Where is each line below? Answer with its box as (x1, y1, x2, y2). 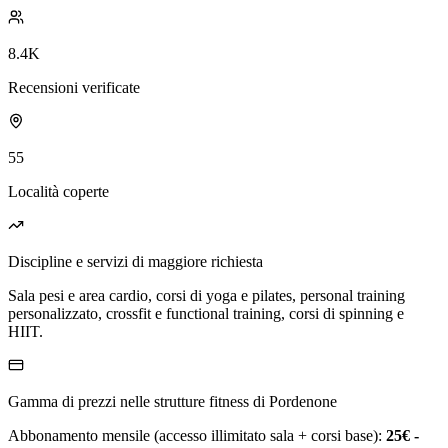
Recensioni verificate (8, 79, 140, 97)
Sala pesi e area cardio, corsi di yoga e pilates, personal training (8, 287, 405, 305)
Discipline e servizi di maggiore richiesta (8, 253, 263, 271)
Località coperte (8, 183, 109, 201)
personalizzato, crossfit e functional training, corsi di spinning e (8, 305, 404, 323)
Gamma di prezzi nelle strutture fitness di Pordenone (8, 393, 337, 411)
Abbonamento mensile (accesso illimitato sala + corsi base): (8, 427, 386, 445)
